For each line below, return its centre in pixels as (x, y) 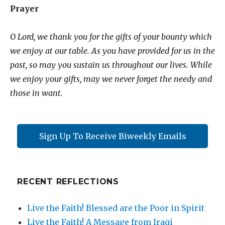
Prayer (24, 9)
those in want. (36, 93)
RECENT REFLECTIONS (68, 182)
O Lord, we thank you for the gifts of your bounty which (111, 37)
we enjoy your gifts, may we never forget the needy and (111, 79)
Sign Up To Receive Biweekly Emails (113, 136)
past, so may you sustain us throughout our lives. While (111, 65)
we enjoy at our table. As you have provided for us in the (113, 51)
